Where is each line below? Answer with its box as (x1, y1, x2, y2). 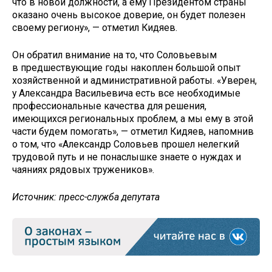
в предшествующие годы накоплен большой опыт (12, 62, 240, 74)
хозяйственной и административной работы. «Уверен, (12, 75, 257, 87)
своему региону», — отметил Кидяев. (12, 22, 177, 34)
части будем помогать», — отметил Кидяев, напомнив (12, 126, 254, 138)
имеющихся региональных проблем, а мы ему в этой (12, 113, 253, 125)
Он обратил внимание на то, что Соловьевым (12, 49, 217, 61)
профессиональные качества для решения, (12, 100, 206, 112)
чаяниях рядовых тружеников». (12, 164, 154, 176)
